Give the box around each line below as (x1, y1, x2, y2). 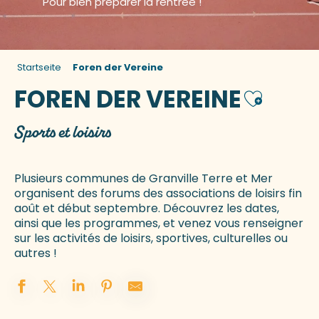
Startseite (17, 61, 61, 74)
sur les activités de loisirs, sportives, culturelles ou (14, 230, 288, 247)
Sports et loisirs (14, 121, 110, 143)
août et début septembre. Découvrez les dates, (14, 200, 279, 217)
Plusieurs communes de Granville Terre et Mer (14, 170, 273, 187)
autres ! (14, 245, 57, 262)
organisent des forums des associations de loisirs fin (14, 185, 302, 202)
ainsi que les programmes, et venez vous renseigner (14, 215, 303, 232)
